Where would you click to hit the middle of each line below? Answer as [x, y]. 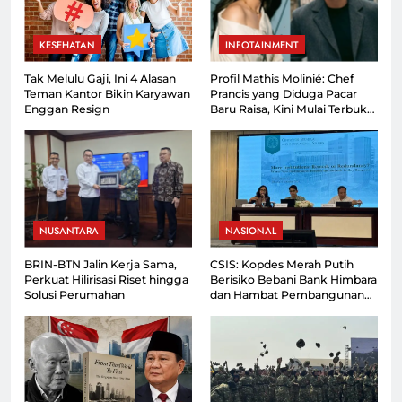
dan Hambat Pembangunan [287, 294]
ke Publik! [237, 124]
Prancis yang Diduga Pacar [284, 93]
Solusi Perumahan [74, 294]
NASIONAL [251, 230]
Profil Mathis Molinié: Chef [282, 78]
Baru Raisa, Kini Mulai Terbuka [292, 109]
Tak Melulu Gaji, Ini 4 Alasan [100, 78]
